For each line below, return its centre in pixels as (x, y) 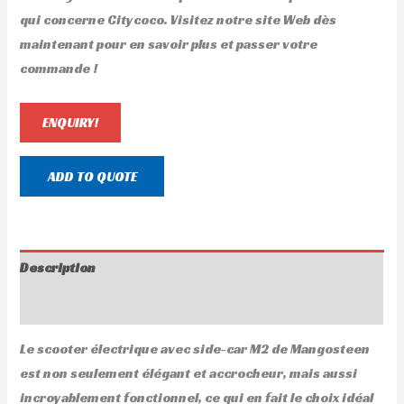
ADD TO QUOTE (92, 176)
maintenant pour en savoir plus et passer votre (169, 44)
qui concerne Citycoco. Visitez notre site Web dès (179, 19)
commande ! (59, 68)
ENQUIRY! (71, 123)
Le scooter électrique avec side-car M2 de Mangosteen (195, 349)
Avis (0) (45, 305)
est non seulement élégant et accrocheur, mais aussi (189, 374)
